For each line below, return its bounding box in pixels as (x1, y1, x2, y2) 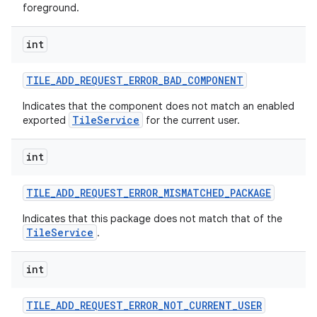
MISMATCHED (163, 186, 224, 200)
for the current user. (143, 114, 240, 127)
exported (23, 114, 69, 127)
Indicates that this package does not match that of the (23, 212, 282, 225)
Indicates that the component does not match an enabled (23, 100, 294, 113)
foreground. (23, 1, 79, 14)
